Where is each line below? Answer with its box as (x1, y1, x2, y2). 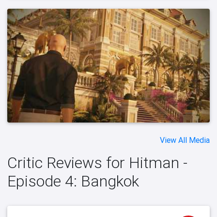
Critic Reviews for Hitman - (7, 153, 187, 172)
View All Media (160, 135, 210, 145)
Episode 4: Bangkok (7, 171, 139, 191)
